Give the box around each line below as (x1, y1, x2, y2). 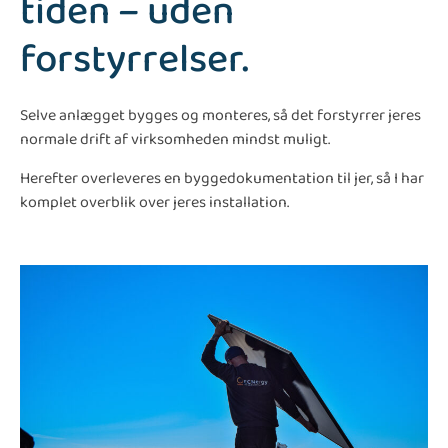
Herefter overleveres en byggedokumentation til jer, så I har (20, 165, 424, 191)
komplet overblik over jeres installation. (20, 189, 289, 215)
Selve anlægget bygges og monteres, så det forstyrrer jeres (20, 102, 421, 128)
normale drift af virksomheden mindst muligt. (20, 126, 330, 152)
